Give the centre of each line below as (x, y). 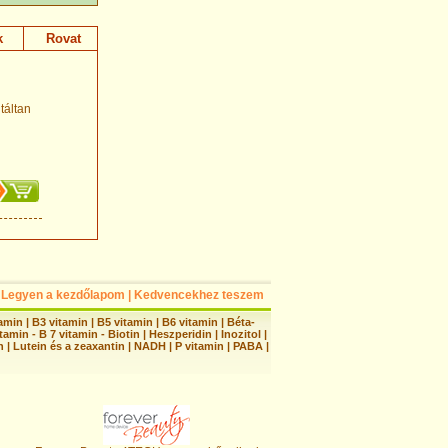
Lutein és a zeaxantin (69, 345)
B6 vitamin (189, 321)
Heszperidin (182, 333)
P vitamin (201, 345)
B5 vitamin (124, 321)
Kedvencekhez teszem (199, 294)
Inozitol (241, 333)
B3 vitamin (59, 321)
